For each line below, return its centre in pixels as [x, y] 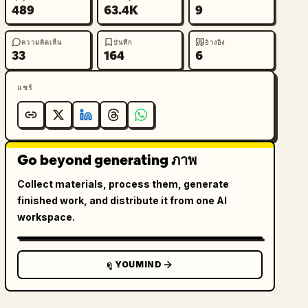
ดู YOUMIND [134, 264]
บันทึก [123, 42]
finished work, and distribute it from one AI [122, 200]
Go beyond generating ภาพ [107, 160]
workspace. [46, 217]
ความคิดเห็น [42, 42]
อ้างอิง [215, 42]
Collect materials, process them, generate [123, 184]
